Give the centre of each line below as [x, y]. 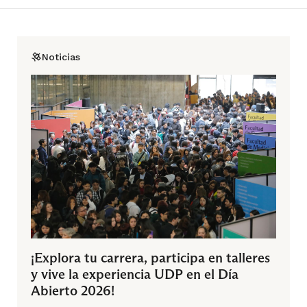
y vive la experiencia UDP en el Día [135, 274]
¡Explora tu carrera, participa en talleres [150, 257]
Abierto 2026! [73, 290]
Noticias [61, 57]
